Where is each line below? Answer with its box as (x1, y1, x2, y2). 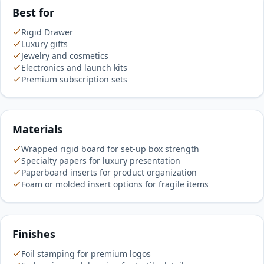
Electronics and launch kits (21, 62, 127, 73)
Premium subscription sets (21, 74, 127, 85)
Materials (12, 122, 62, 136)
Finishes (12, 227, 55, 241)
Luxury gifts (21, 38, 68, 49)
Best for (12, 5, 54, 19)
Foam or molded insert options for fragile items (21, 179, 209, 190)
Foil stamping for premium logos (21, 248, 151, 259)
